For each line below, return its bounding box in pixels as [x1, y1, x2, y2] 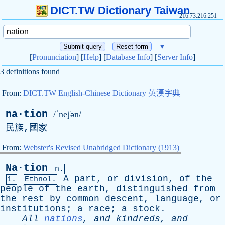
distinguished [116, 184, 188, 194]
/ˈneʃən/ [53, 109, 81, 119]
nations [44, 214, 83, 224]
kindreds [116, 214, 160, 224]
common [66, 194, 99, 204]
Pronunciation [32, 53, 76, 61]
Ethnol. [25, 175, 56, 184]
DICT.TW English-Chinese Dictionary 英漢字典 [23, 89, 180, 97]
